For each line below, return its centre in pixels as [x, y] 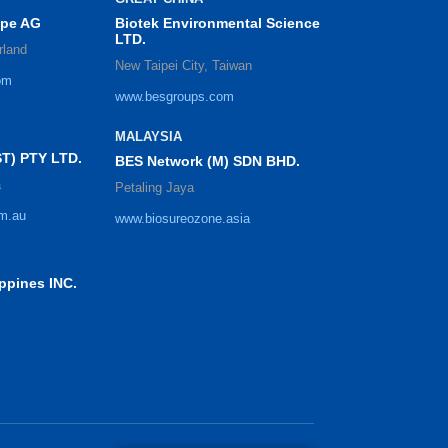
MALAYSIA [148, 137]
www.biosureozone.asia [182, 219]
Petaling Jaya [154, 188]
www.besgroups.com [174, 97]
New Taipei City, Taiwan [183, 66]
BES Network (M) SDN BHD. [207, 161]
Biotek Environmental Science [217, 23]
